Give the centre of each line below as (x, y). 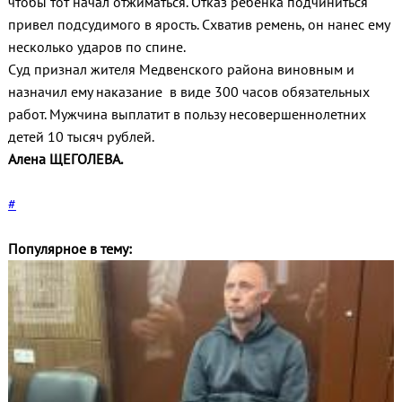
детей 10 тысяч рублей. (81, 137)
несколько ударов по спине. (96, 47)
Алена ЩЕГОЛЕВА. (65, 159)
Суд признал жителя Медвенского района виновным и (181, 70)
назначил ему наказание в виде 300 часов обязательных (188, 92)
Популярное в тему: (70, 249)
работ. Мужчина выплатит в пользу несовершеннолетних (187, 114)
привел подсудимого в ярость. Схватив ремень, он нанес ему (198, 25)
